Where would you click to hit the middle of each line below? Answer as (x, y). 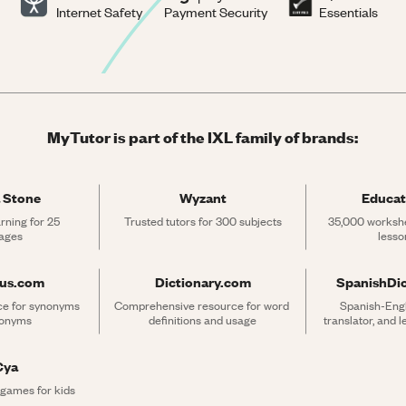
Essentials (349, 12)
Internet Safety (100, 12)
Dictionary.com (203, 281)
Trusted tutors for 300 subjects (203, 221)
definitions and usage (203, 319)
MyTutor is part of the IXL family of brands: (203, 136)
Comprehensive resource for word (201, 305)
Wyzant (203, 197)
